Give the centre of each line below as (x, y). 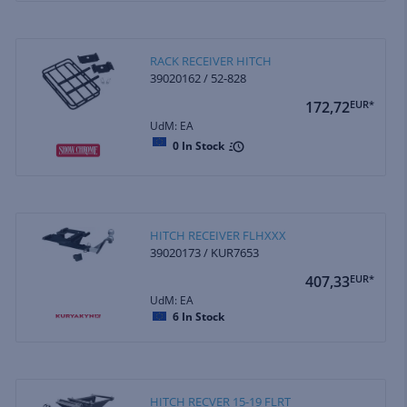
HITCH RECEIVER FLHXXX (218, 235)
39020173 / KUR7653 (205, 252)
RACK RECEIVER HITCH (211, 60)
